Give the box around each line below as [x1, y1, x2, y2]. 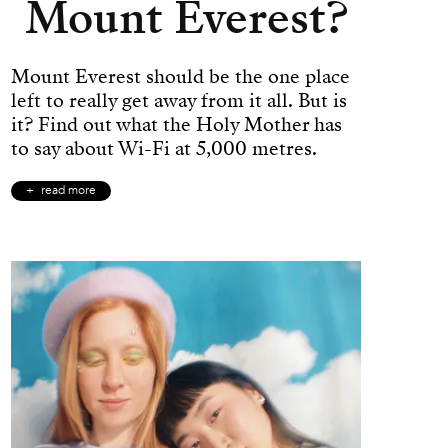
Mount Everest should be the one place [11, 62, 350, 90]
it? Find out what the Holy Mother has [11, 110, 342, 138]
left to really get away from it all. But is [11, 86, 347, 114]
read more [41, 183, 96, 198]
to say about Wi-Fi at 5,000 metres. [11, 134, 317, 162]
